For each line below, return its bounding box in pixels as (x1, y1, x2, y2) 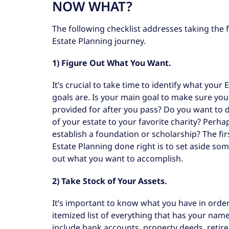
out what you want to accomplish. (52, 153, 183, 165)
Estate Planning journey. (52, 35, 146, 47)
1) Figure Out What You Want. (52, 57, 171, 69)
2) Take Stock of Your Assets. (52, 175, 167, 187)
